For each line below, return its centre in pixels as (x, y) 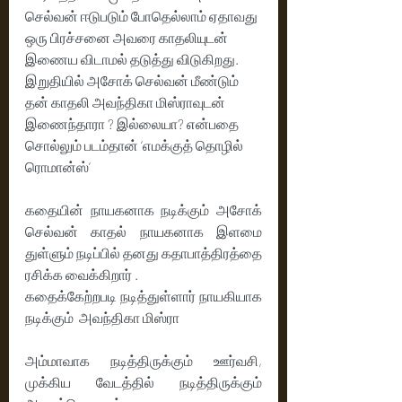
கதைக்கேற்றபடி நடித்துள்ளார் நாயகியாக (144, 295)
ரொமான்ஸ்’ (58, 166)
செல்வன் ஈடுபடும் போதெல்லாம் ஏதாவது (143, 15)
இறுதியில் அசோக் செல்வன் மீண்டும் (133, 80)
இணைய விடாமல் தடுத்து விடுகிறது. (133, 58)
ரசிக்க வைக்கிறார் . (82, 274)
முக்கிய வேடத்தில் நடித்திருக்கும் (144, 381)
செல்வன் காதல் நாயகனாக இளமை (144, 231)
